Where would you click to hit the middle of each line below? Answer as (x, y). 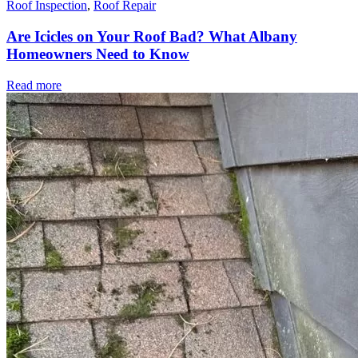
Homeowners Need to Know (98, 54)
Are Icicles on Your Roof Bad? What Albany (152, 37)
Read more (34, 85)
